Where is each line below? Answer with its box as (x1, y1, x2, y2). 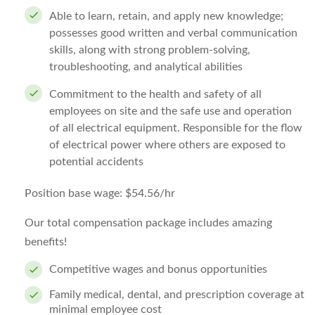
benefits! (25, 236, 67, 247)
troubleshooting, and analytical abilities (49, 61, 243, 72)
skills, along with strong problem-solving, (49, 44, 250, 56)
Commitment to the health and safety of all (49, 89, 262, 100)
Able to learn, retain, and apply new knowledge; (49, 11, 283, 22)
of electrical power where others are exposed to (49, 139, 285, 150)
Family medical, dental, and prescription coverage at (49, 289, 304, 300)
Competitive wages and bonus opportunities (49, 264, 267, 275)
